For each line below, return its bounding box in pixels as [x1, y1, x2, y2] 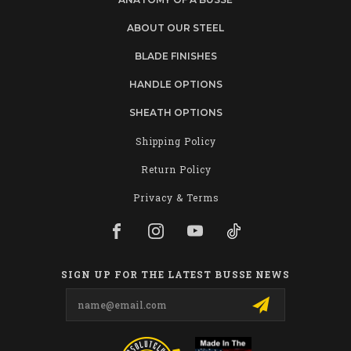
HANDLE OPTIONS [128, 78, 223, 90]
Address [16, 296, 62, 312]
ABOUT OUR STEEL [127, 21, 224, 34]
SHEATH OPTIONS [128, 106, 223, 118]
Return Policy [140, 162, 212, 175]
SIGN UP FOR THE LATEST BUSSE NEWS [61, 267, 290, 280]
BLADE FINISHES [134, 49, 217, 62]
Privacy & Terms [132, 190, 219, 204]
